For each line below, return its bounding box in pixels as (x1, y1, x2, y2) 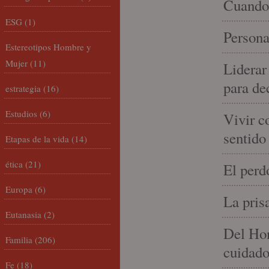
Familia (5, 234, 32, 246)
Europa (5, 183, 32, 195)
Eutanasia (5, 208, 41, 220)
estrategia (5, 82, 41, 94)
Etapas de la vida (5, 133, 69, 145)
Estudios (5, 107, 37, 119)
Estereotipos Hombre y (5, 41, 91, 53)
